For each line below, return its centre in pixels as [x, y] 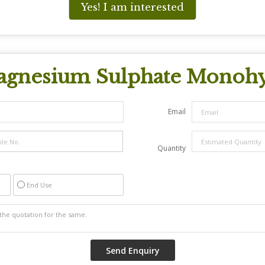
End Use [39, 185]
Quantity [172, 148]
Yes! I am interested [132, 7]
